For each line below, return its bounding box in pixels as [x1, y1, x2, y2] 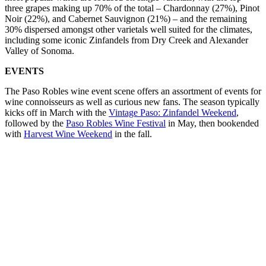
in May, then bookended [166, 118, 259, 129]
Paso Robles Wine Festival [66, 118, 166, 129]
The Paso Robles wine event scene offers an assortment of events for [5, 86, 261, 97]
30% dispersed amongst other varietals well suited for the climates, [5, 24, 252, 35]
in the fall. [112, 129, 152, 140]
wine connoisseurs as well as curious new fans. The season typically [5, 97, 259, 107]
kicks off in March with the [5, 107, 109, 118]
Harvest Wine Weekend [24, 129, 112, 140]
